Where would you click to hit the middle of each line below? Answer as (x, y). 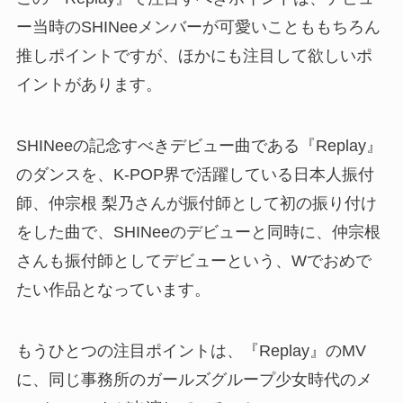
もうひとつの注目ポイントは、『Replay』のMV (191, 350)
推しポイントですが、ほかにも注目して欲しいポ (194, 56)
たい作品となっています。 (113, 290)
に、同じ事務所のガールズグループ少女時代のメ (194, 379)
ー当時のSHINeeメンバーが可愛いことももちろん (198, 27)
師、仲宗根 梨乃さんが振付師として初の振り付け (196, 204)
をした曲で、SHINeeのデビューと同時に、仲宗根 (198, 233)
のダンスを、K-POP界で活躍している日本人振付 (195, 175)
